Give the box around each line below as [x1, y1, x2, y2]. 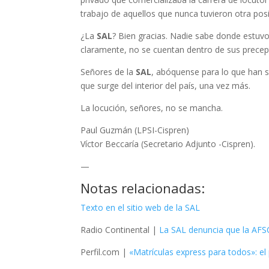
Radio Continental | [80, 224, 160, 235]
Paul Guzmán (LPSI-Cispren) [80, 124, 190, 136]
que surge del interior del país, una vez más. [80, 80, 251, 91]
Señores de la [80, 66, 134, 77]
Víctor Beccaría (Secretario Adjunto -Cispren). [80, 138, 256, 150]
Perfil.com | [80, 246, 130, 258]
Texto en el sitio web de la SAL [80, 202, 201, 213]
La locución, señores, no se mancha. [80, 102, 223, 113]
